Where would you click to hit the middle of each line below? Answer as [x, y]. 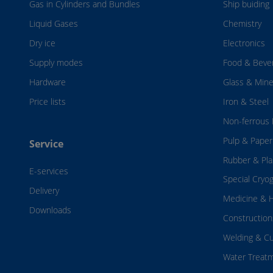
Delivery [44, 190]
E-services [49, 171]
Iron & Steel [246, 101]
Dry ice [42, 43]
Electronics [244, 43]
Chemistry [242, 24]
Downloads [50, 210]
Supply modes [56, 63]
